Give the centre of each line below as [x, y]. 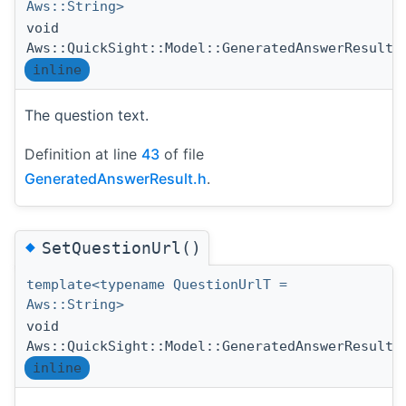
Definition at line [83, 154]
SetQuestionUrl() [121, 247]
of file [182, 154]
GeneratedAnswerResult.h [116, 178]
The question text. [87, 115]
